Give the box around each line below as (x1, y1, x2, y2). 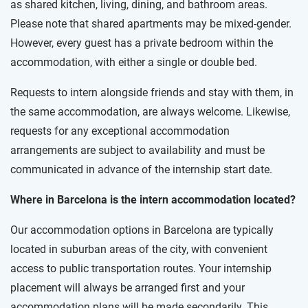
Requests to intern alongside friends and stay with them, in (10, 86, 294, 100)
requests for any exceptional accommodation (10, 124, 230, 138)
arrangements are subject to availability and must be (10, 144, 265, 157)
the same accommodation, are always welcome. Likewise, (10, 105, 290, 119)
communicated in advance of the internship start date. (10, 163, 272, 177)
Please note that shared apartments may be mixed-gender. (10, 17, 291, 31)
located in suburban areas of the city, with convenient (10, 243, 267, 256)
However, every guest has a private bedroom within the (10, 36, 273, 50)
